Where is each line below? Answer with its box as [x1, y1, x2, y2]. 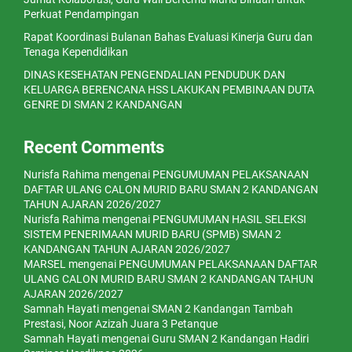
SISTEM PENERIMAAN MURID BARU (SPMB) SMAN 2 [24, 228, 281, 240]
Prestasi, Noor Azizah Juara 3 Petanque [24, 317, 218, 330]
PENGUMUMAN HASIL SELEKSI [152, 213, 306, 225]
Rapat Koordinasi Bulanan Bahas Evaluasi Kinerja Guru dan [24, 31, 313, 43]
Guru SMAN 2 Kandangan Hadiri [152, 332, 309, 345]
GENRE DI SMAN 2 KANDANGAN [24, 98, 182, 111]
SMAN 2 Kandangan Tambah [152, 302, 293, 315]
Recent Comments [24, 137, 164, 157]
